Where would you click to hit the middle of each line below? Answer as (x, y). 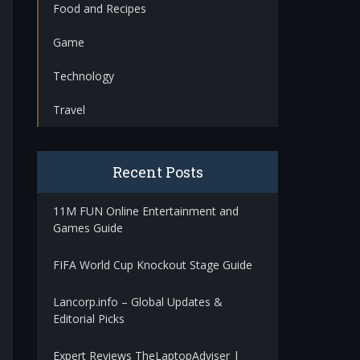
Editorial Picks (89, 319)
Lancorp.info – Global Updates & (138, 302)
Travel (69, 110)
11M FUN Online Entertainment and (146, 211)
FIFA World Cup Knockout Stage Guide (153, 265)
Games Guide (88, 228)
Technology (84, 76)
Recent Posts (157, 172)
